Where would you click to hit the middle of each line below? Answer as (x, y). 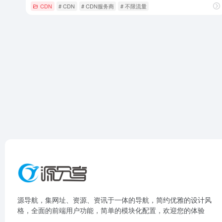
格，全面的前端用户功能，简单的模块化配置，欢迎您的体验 (111, 210)
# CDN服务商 (97, 6)
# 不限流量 (133, 6)
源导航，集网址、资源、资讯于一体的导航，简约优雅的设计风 (114, 200)
